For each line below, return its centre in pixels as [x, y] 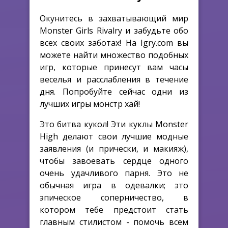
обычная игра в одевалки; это [114, 185]
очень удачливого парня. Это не [114, 173]
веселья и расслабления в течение [114, 79]
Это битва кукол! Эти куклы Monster [114, 124]
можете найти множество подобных [114, 55]
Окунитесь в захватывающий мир [114, 18]
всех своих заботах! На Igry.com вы [114, 42]
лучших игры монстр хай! [90, 104]
